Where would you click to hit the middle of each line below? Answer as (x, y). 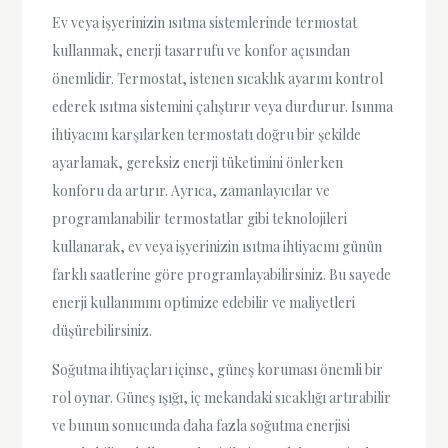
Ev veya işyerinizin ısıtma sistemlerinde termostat (205, 22)
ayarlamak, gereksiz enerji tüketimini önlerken (198, 162)
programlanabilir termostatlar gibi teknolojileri (200, 218)
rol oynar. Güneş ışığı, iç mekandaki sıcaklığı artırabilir (222, 397)
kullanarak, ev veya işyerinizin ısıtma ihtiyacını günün (217, 246)
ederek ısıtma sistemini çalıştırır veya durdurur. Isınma (223, 106)
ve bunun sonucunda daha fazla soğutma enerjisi (201, 425)
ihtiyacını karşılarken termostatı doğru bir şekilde (207, 134)
